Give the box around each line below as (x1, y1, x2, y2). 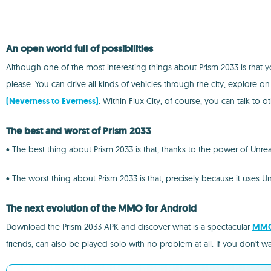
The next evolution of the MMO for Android (6, 202, 197, 215)
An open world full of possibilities (6, 42, 153, 55)
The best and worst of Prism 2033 (6, 125, 151, 137)
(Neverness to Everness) (6, 96, 99, 106)
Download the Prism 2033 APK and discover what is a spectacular (6, 221, 252, 232)
